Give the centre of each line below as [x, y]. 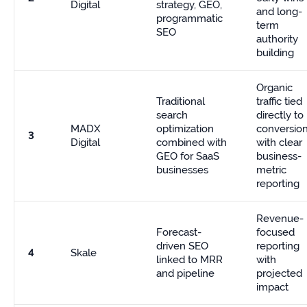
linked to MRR [189, 260]
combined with [192, 143]
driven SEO [182, 246]
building [275, 53]
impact [272, 287]
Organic [274, 88]
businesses [182, 170]
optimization [185, 129]
